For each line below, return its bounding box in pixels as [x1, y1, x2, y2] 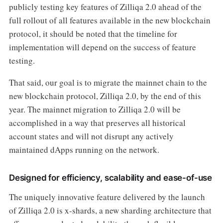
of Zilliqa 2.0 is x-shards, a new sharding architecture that [8, 205, 212, 217]
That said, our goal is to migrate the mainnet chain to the [8, 77, 207, 89]
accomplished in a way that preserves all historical [8, 117, 186, 129]
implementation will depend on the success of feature [8, 41, 196, 53]
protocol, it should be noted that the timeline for [8, 27, 177, 39]
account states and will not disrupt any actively [8, 130, 174, 142]
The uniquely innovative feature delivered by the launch [8, 191, 205, 203]
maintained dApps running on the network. [8, 144, 159, 156]
